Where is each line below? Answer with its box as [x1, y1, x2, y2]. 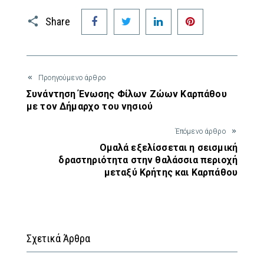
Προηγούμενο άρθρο [38, 73, 105, 82]
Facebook [109, 7, 145, 17]
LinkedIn [173, 7, 203, 17]
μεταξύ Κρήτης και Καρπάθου [104, 166, 237, 178]
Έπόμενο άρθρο [174, 127, 226, 136]
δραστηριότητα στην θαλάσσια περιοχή [58, 154, 237, 166]
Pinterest [204, 7, 237, 17]
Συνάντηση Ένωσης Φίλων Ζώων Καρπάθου [27, 88, 227, 100]
